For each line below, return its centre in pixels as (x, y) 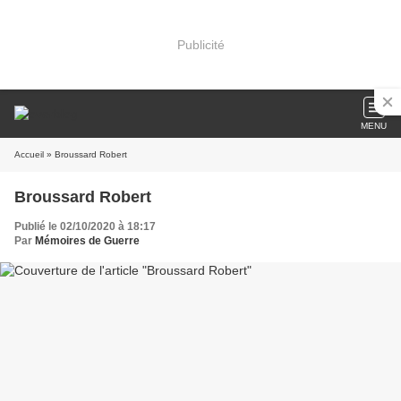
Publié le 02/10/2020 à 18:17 (85, 226)
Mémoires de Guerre (87, 241)
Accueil (29, 154)
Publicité (200, 44)
